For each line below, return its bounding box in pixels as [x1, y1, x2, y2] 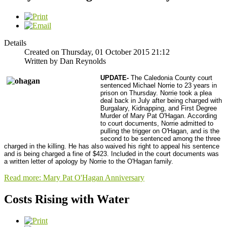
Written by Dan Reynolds [24, 56, 106, 65]
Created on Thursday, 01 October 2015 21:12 [24, 47, 170, 56]
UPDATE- [100, 73, 129, 82]
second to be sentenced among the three [100, 134, 220, 142]
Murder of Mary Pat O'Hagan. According [100, 111, 217, 120]
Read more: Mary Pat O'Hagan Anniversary [4, 173, 144, 182]
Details [4, 38, 26, 47]
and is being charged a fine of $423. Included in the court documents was [4, 149, 219, 158]
